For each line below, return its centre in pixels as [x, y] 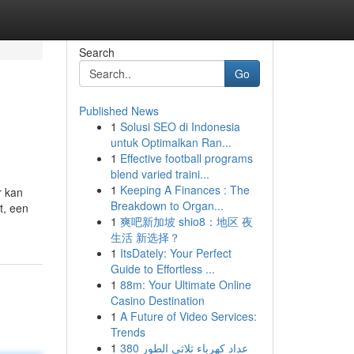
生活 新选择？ [145, 237]
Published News [119, 111]
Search [96, 52]
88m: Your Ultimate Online [185, 284]
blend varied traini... [160, 174]
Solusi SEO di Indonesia [180, 126]
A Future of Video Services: [188, 316]
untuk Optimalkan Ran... [171, 142]
